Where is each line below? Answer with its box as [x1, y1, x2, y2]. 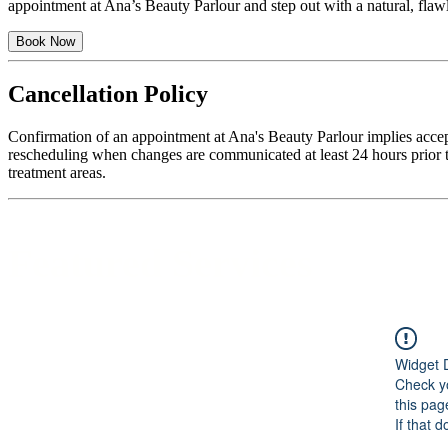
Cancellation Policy [8, 81, 208, 108]
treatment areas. [8, 164, 106, 182]
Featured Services [8, 241, 313, 287]
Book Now [16, 33, 75, 49]
